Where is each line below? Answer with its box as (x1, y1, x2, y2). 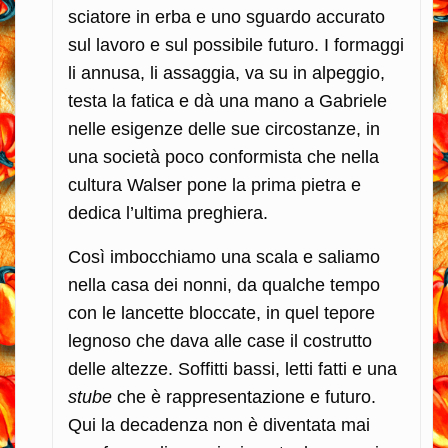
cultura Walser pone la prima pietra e (68, 174, 361, 195)
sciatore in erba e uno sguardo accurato (68, 6, 385, 27)
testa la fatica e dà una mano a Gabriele (68, 90, 387, 111)
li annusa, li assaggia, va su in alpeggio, (68, 62, 385, 83)
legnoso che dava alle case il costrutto (68, 330, 372, 351)
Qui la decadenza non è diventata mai (68, 414, 370, 435)
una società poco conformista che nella (68, 146, 379, 167)
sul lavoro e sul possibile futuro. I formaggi (68, 34, 404, 55)
